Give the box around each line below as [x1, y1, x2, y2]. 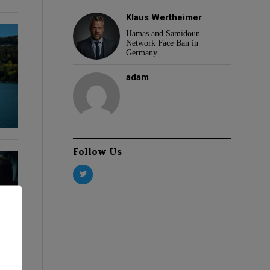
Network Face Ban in [126, 38, 199, 48]
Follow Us [72, 145, 122, 157]
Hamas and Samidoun [126, 28, 201, 38]
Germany [126, 48, 158, 57]
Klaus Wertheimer [126, 11, 202, 23]
